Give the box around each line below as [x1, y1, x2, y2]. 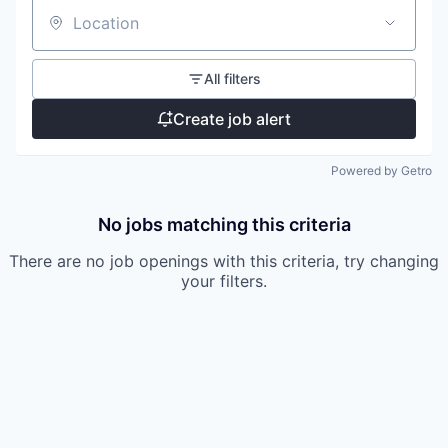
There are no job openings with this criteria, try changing [9, 251, 439, 271]
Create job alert [173, 109, 291, 129]
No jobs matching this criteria [97, 214, 351, 235]
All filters [203, 70, 261, 87]
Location [31, 21, 97, 42]
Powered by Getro [331, 163, 432, 178]
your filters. [181, 271, 267, 291]
